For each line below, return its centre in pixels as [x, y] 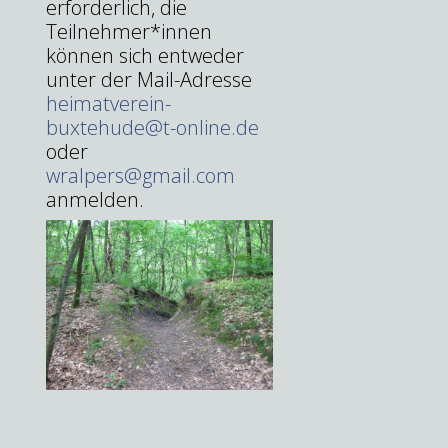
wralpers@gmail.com [140, 175]
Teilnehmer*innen [129, 31]
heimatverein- [108, 103]
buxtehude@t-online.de [152, 127]
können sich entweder [145, 55]
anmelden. [95, 199]
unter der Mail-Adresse [149, 79]
